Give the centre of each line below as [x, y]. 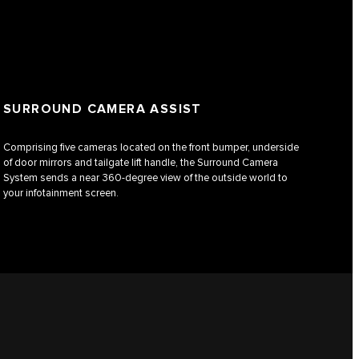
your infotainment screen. [61, 194]
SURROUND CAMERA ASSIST [103, 110]
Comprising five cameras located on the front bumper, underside [151, 148]
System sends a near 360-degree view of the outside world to [145, 178]
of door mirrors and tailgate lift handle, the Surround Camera [141, 163]
